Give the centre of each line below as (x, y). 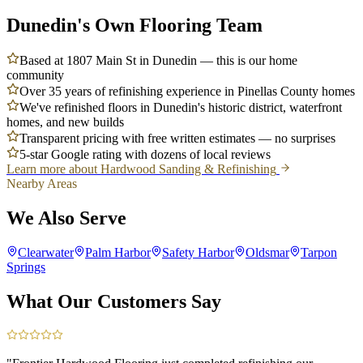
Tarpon (319, 253)
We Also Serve (66, 218)
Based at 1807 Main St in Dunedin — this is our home (158, 61)
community (35, 75)
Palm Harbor (118, 253)
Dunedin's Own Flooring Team (135, 25)
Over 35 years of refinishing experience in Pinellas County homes (187, 92)
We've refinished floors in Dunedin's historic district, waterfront (181, 108)
